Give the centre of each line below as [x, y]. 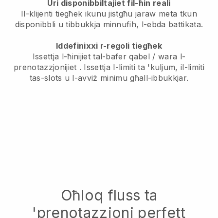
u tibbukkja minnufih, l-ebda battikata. [131, 24]
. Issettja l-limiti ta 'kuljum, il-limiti [140, 67]
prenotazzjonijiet [45, 67]
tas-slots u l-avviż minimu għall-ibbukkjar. [109, 78]
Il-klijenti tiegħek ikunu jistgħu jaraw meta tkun [109, 13]
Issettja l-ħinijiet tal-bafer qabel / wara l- [109, 56]
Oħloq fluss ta [109, 195]
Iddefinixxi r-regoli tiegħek [109, 45]
